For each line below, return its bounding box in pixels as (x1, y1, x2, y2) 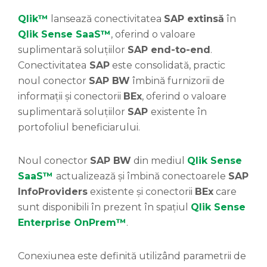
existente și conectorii (88, 186, 195, 198)
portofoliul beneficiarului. (18, 122, 140, 133)
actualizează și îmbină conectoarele (56, 170, 228, 182)
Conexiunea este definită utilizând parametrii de (18, 250, 246, 262)
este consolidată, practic (110, 60, 225, 72)
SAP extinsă (164, 13, 224, 25)
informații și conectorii (18, 91, 123, 103)
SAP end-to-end (128, 44, 210, 56)
